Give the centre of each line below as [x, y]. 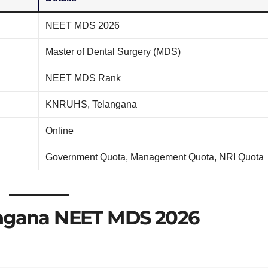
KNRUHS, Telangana [92, 104]
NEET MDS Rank [83, 78]
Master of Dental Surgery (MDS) [113, 51]
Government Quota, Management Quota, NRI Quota [155, 157]
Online [60, 130]
